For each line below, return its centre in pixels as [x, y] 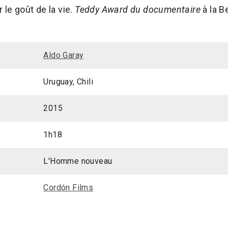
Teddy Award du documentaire [138, 10]
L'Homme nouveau [78, 161]
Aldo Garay [64, 55]
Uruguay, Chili [68, 82]
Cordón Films [68, 188]
